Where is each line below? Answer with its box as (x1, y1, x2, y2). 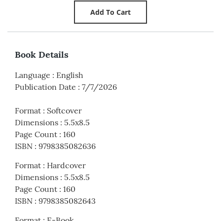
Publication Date (15, 81, 76, 92)
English (56, 70, 83, 80)
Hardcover (47, 160, 86, 170)
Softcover (47, 105, 82, 115)
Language (15, 70, 50, 80)
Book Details (15, 48, 69, 60)
